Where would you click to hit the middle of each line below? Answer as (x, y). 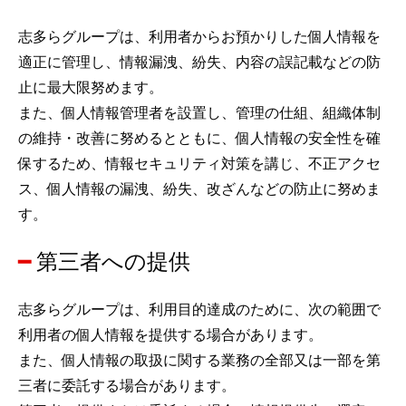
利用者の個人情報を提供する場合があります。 (170, 334)
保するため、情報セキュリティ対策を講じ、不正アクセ (199, 163)
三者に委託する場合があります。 (127, 385)
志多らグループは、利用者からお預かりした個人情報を (199, 36)
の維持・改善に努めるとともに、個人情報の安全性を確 (199, 138)
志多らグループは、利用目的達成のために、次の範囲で (199, 309)
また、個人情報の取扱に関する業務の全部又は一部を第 (199, 360)
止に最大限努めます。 (91, 87)
